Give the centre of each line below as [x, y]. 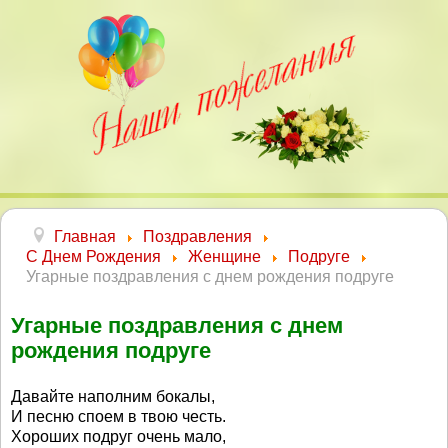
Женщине [224, 256]
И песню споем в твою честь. [118, 416]
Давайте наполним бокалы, [113, 396]
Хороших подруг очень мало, [118, 436]
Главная [85, 236]
